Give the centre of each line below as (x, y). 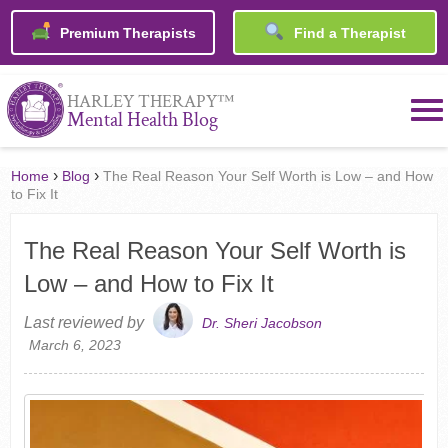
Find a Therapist (347, 33)
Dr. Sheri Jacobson (261, 323)
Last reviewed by (85, 323)
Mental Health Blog (142, 120)
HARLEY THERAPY (141, 102)
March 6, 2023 (74, 345)
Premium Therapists (125, 33)
